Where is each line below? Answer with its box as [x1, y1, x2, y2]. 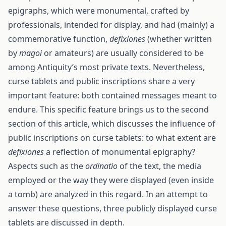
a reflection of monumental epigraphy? [44, 146, 195, 157]
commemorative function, [8, 33, 109, 44]
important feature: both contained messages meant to [8, 90, 217, 101]
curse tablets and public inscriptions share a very [8, 76, 195, 87]
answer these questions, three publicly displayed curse [8, 203, 217, 214]
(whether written [145, 33, 212, 44]
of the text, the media [118, 160, 201, 172]
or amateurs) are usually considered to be [42, 47, 204, 59]
